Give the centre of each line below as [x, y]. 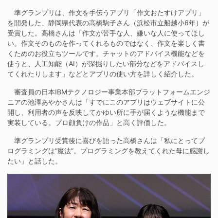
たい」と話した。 [35, 161]
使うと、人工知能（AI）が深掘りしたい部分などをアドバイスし [106, 63]
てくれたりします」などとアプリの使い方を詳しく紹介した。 [103, 73]
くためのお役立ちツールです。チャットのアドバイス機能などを [106, 53]
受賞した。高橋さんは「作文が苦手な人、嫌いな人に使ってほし [106, 33]
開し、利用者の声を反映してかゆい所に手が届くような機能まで [106, 112]
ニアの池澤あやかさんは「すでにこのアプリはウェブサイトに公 [106, 102]
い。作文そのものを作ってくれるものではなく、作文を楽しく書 [106, 43]
